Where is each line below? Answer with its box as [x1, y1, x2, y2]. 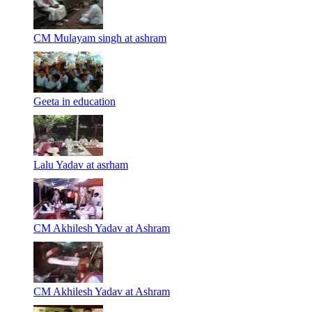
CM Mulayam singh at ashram [33, 31, 166, 44]
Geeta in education [33, 95, 116, 107]
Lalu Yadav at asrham [33, 158, 128, 171]
